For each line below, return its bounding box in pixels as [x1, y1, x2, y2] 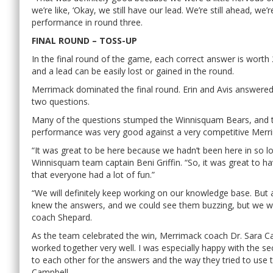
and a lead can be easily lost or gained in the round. [32, 65, 234, 77]
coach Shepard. [32, 211, 92, 223]
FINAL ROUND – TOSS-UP [32, 34, 137, 46]
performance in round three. [32, 16, 143, 28]
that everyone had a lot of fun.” [32, 168, 155, 180]
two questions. [32, 95, 90, 107]
